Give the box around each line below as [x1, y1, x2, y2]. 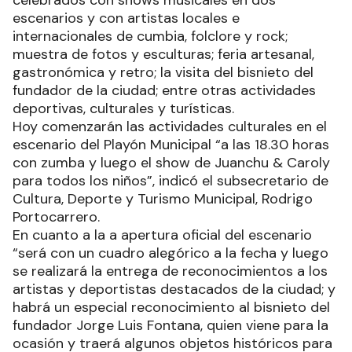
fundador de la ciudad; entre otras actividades [13, 81, 316, 101]
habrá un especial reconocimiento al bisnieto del [13, 298, 330, 317]
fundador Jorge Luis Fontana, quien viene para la [13, 316, 328, 335]
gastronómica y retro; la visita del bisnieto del [13, 63, 313, 82]
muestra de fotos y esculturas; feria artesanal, [13, 45, 314, 64]
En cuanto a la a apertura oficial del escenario [13, 225, 312, 245]
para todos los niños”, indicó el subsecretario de [13, 171, 328, 191]
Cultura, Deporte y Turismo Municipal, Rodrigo [13, 189, 313, 209]
